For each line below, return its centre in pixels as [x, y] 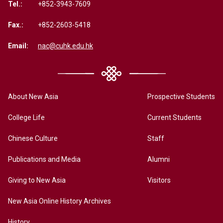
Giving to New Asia [37, 180]
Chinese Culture [33, 138]
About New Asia [33, 96]
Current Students [174, 117]
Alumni [159, 159]
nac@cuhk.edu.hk [65, 46]
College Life [26, 117]
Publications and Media [44, 159]
